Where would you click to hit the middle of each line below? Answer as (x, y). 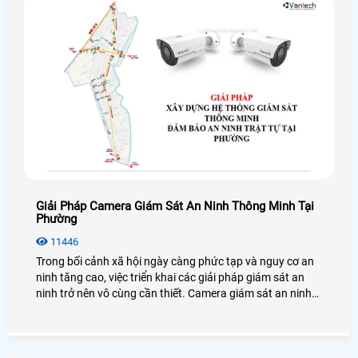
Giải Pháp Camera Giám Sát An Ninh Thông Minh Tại (175, 206)
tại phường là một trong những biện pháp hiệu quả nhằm (176, 309)
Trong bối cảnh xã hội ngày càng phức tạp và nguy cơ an (175, 261)
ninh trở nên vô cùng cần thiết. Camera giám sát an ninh (112, 293)
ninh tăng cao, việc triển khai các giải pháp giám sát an (170, 277)
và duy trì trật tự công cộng (103, 341)
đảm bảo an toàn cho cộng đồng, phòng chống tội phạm (175, 325)
